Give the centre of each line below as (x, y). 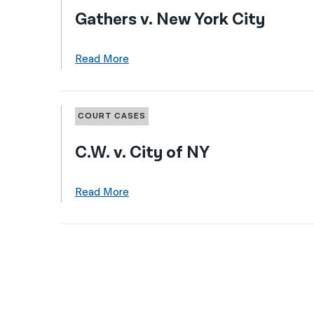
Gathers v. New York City (170, 19)
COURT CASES (111, 116)
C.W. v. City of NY (142, 152)
